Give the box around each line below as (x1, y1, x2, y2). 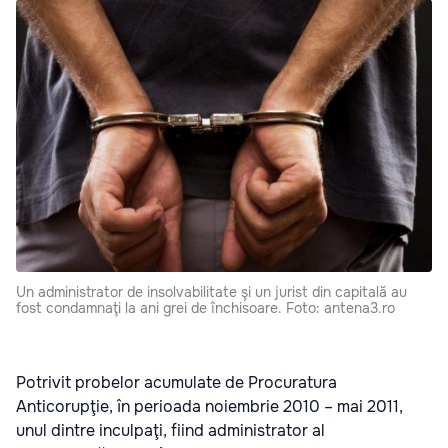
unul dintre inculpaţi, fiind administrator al (16, 419, 325, 441)
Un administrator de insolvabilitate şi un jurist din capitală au (16, 282, 407, 301)
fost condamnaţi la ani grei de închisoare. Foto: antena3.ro (16, 298, 395, 317)
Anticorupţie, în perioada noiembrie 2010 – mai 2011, (16, 395, 403, 417)
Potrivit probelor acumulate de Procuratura (16, 371, 337, 393)
